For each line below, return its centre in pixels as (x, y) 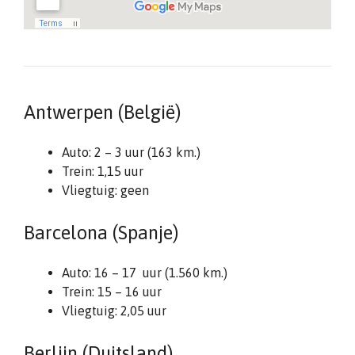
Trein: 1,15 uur (103, 171)
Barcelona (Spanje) (101, 233)
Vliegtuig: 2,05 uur (114, 311)
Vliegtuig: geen (105, 190)
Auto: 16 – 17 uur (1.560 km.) (145, 273)
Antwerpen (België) (102, 112)
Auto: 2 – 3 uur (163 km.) (131, 152)
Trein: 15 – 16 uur (112, 292)
